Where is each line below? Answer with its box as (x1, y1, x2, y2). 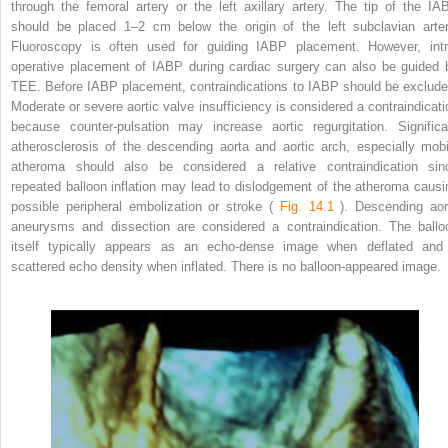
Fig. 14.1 (279, 199, 334, 215)
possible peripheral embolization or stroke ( (11, 199, 280, 215)
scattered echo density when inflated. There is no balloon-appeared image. (11, 259, 441, 275)
